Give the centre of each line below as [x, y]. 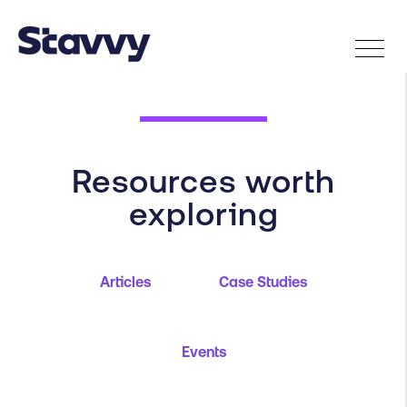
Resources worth [203, 181]
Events [203, 352]
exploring [203, 214]
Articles [125, 282]
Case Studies [263, 282]
